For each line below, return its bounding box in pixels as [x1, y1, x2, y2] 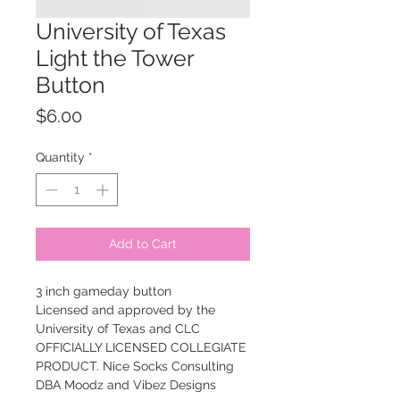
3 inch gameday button [36, 284, 171, 299]
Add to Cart [109, 237, 177, 252]
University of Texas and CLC [36, 321, 200, 337]
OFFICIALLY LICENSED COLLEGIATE [36, 340, 246, 355]
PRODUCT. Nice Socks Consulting [36, 359, 234, 374]
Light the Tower [36, 45, 194, 72]
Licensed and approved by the [36, 303, 215, 318]
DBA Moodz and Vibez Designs [36, 378, 216, 393]
